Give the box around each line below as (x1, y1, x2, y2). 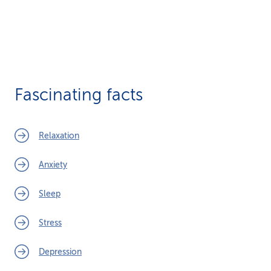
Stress (39, 218, 62, 227)
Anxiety (39, 160, 67, 169)
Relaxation (39, 131, 79, 140)
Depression (39, 247, 82, 256)
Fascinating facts (15, 85, 143, 104)
